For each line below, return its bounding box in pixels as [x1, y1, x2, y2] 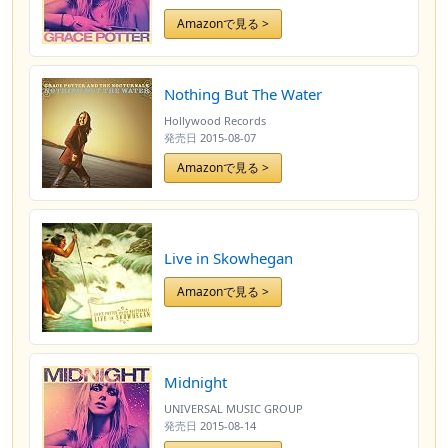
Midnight [164, 372, 227, 392]
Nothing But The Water [164, 84, 322, 104]
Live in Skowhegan [164, 248, 293, 268]
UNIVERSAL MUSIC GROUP [164, 401, 303, 416]
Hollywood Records [164, 113, 266, 128]
